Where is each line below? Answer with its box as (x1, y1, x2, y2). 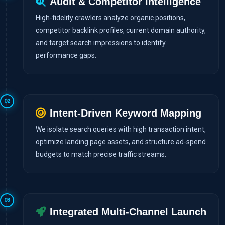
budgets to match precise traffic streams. (36, 150, 166, 158)
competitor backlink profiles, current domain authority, (36, 26, 206, 34)
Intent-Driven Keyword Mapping (50, 107, 201, 119)
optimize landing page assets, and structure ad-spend (36, 137, 206, 146)
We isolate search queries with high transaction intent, (36, 125, 206, 133)
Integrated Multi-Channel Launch (50, 206, 206, 217)
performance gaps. (36, 51, 96, 59)
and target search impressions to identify (36, 38, 166, 47)
